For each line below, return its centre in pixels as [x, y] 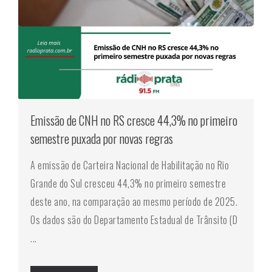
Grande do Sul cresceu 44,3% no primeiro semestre [128, 183]
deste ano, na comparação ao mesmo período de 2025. [134, 202]
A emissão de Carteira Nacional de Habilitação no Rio [130, 165]
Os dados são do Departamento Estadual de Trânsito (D [134, 220]
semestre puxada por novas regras [102, 138]
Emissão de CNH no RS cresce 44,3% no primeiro [134, 120]
